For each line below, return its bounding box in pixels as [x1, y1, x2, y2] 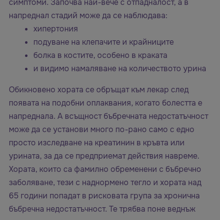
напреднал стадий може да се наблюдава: [9, 10, 167, 21]
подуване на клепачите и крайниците [33, 36, 174, 47]
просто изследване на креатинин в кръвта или [9, 137, 185, 148]
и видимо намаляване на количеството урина [33, 63, 206, 74]
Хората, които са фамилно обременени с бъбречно [9, 164, 201, 174]
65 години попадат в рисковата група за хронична [9, 190, 200, 201]
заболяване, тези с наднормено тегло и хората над [9, 177, 201, 188]
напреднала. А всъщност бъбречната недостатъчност [9, 110, 208, 121]
